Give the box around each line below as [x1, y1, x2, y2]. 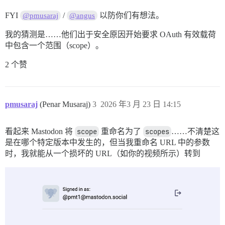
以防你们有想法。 [97, 11, 164, 20]
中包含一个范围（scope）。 [5, 41, 103, 50]
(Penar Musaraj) [40, 100, 92, 109]
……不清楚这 [171, 127, 219, 136]
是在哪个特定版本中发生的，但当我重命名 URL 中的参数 [5, 138, 210, 147]
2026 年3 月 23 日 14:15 [100, 100, 181, 109]
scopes [145, 127, 169, 137]
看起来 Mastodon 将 [5, 127, 75, 136]
